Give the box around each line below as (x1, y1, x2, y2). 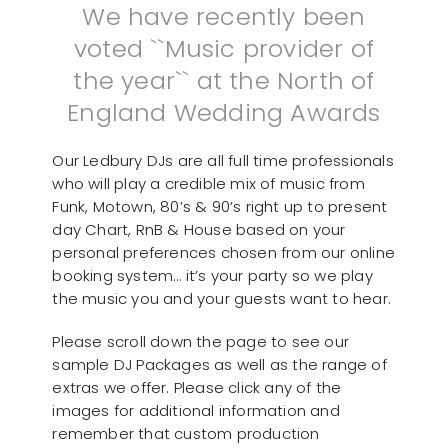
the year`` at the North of (73, 63, 375, 97)
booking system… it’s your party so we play (52, 264, 373, 286)
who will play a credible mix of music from (52, 172, 365, 194)
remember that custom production (52, 422, 320, 444)
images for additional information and (52, 399, 340, 421)
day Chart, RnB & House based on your (52, 218, 346, 240)
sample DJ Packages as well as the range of (52, 353, 387, 375)
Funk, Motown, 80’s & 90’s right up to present (52, 195, 388, 217)
